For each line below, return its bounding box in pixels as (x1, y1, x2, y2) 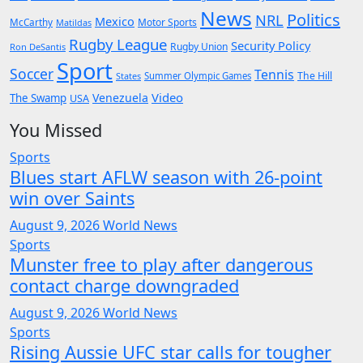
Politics (287, 8, 340, 31)
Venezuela (92, 89, 148, 105)
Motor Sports (138, 15, 197, 29)
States (116, 69, 141, 82)
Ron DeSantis (10, 40, 66, 53)
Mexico (95, 12, 135, 29)
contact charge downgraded (10, 273, 239, 297)
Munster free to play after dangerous (10, 252, 313, 276)
